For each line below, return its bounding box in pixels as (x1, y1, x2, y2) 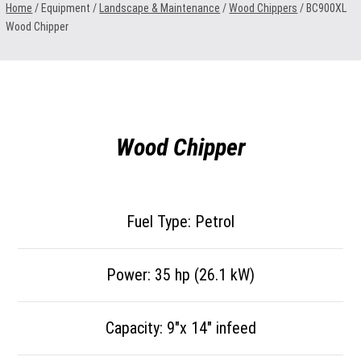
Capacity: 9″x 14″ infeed (105, 318, 256, 338)
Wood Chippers (229, 2, 298, 15)
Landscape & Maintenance (99, 2, 221, 15)
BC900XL (306, 2, 347, 15)
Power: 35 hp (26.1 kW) (106, 265, 255, 284)
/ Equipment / (32, 2, 100, 15)
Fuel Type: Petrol (127, 212, 234, 231)
